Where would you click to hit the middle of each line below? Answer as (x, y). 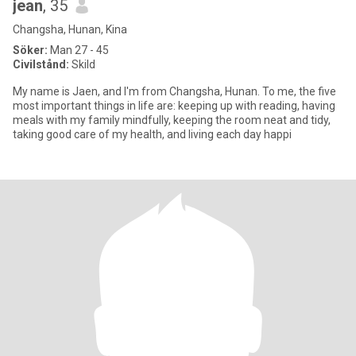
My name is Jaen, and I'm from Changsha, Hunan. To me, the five (174, 91)
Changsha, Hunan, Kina (70, 29)
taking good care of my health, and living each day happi (152, 134)
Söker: (30, 50)
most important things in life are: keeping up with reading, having (174, 106)
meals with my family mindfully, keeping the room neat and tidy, (172, 120)
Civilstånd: (41, 64)
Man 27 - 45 (78, 50)
